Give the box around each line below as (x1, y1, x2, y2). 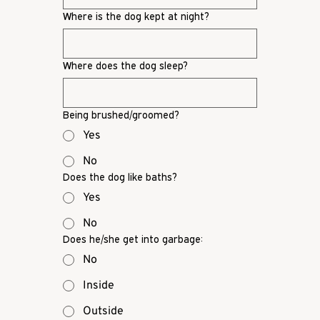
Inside (83, 279, 114, 294)
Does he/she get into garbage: (63, 233, 203, 246)
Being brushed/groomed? (63, 109, 179, 121)
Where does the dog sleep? (63, 59, 188, 72)
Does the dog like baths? (63, 171, 177, 184)
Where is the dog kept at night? (63, 10, 209, 23)
